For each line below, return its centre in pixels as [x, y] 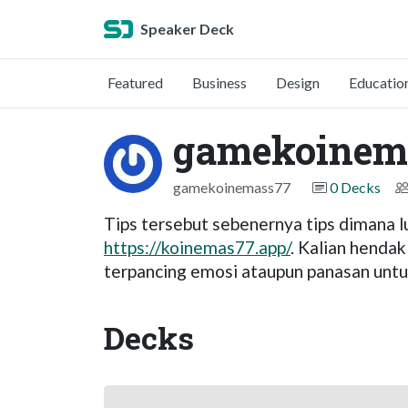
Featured [135, 82]
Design [298, 82]
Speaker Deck [187, 29]
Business [219, 82]
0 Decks [355, 187]
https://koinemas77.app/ [197, 247]
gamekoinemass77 [232, 187]
